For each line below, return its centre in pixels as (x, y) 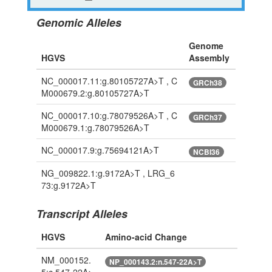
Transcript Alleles (82, 214)
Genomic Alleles (79, 23)
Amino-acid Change (146, 237)
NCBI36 (206, 151)
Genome (206, 46)
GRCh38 (207, 82)
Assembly (209, 58)
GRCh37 (207, 117)
